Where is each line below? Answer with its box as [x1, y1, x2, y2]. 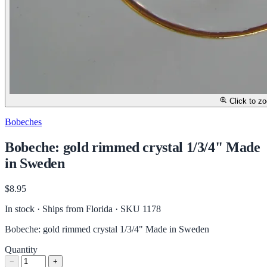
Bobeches [5, 117, 42, 127]
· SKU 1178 [115, 203, 161, 214]
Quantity [5, 244, 38, 254]
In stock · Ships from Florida [5, 203, 115, 214]
